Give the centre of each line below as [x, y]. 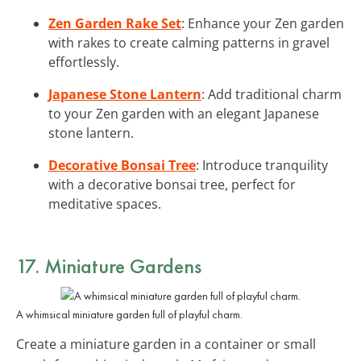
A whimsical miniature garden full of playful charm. [129, 314]
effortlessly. [84, 62]
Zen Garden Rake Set [115, 23]
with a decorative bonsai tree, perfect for [172, 184]
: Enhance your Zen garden [263, 23]
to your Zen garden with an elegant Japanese [184, 113]
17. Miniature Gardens [109, 266]
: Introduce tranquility [262, 165]
